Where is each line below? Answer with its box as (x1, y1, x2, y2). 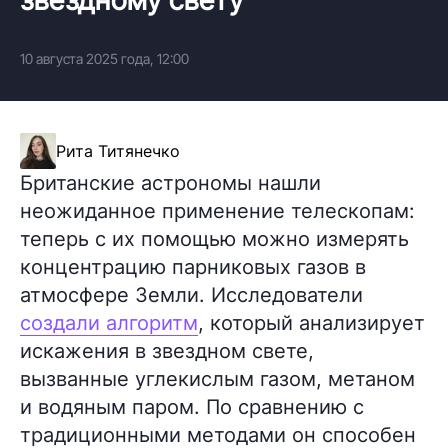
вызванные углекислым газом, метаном (20, 366, 415, 391)
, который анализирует (198, 310, 425, 335)
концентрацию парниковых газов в (20, 254, 366, 279)
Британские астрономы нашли (20, 170, 321, 195)
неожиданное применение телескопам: (20, 198, 415, 223)
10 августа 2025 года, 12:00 (20, 49, 189, 67)
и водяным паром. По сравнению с (20, 394, 364, 419)
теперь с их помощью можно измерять (20, 226, 409, 251)
